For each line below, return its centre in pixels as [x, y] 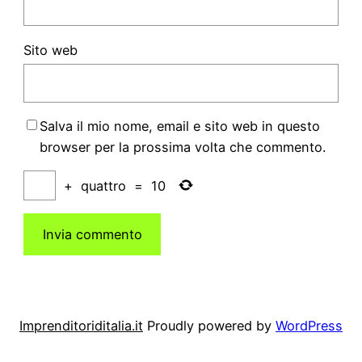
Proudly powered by [211, 325]
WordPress [309, 325]
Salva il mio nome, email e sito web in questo [179, 126]
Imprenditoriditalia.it [81, 325]
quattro [103, 185]
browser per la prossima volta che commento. [182, 147]
